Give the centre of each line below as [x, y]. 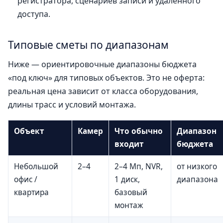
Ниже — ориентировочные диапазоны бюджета [102, 64]
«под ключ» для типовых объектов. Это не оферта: [106, 78]
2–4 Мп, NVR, [139, 166]
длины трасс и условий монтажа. [72, 105]
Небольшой [36, 166]
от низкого [197, 166]
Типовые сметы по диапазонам [88, 45]
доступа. [34, 14]
